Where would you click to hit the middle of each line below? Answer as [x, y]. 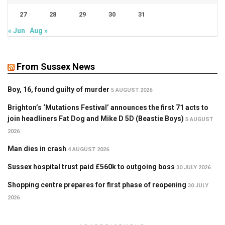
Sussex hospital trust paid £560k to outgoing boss [91, 166]
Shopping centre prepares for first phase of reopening [97, 185]
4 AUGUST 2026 [88, 149]
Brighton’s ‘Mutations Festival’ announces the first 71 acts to [108, 107]
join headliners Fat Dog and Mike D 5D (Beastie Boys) [96, 118]
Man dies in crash [37, 148]
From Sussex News [56, 66]
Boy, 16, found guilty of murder [59, 89]
